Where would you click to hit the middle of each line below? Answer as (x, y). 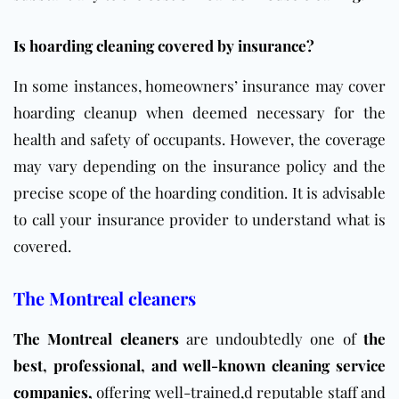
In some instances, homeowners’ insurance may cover (199, 86)
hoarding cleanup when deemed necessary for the (199, 113)
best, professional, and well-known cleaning (175, 366)
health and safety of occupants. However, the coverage (199, 139)
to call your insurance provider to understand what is (199, 220)
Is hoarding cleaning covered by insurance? (164, 46)
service (361, 366)
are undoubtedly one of (271, 339)
